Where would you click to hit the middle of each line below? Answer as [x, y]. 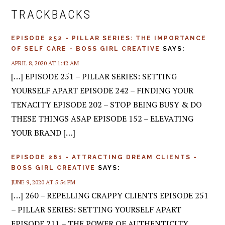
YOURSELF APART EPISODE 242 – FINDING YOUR [102, 90]
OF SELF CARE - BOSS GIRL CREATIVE [86, 48]
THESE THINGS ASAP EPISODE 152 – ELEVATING [102, 118]
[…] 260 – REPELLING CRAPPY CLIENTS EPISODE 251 [110, 196]
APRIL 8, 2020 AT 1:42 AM [45, 63]
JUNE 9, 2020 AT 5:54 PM [43, 182]
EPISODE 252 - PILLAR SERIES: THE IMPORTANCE [109, 38]
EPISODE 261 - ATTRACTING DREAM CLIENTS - [104, 157]
